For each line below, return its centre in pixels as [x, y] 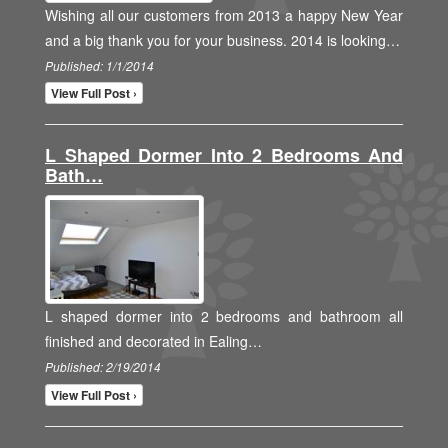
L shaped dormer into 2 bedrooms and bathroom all [224, 316]
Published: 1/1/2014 [99, 66]
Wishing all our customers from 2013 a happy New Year [224, 15]
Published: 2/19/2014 [103, 367]
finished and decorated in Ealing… [153, 341]
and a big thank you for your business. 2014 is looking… [222, 40]
